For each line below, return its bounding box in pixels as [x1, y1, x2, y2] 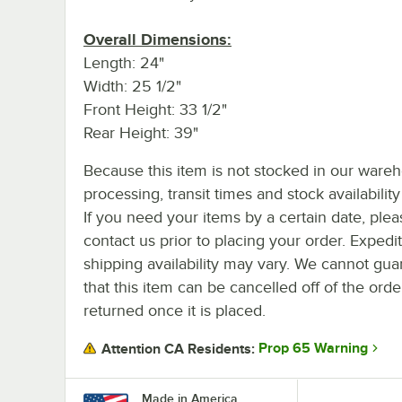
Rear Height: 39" [83, 123, 198, 142]
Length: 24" [83, 53, 164, 72]
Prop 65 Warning [258, 340, 368, 357]
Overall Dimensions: [83, 30, 232, 48]
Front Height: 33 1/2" [83, 100, 227, 118]
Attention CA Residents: [101, 340, 255, 357]
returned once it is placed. [83, 301, 266, 319]
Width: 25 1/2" [83, 76, 181, 95]
